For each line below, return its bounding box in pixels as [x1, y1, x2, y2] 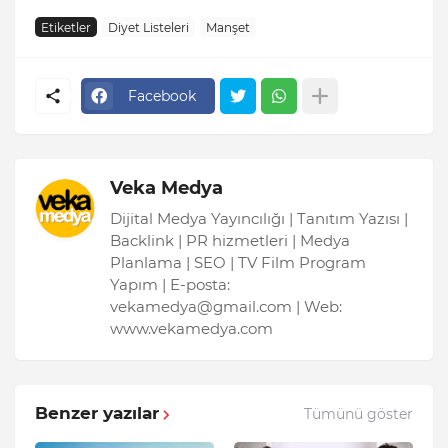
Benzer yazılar [35, 403, 159, 424]
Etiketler [41, 19, 91, 35]
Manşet [206, 19, 250, 35]
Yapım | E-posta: [110, 275, 230, 295]
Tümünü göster [304, 404, 413, 423]
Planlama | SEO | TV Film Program [110, 253, 366, 273]
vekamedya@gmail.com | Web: [110, 297, 342, 317]
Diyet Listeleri [108, 19, 189, 35]
